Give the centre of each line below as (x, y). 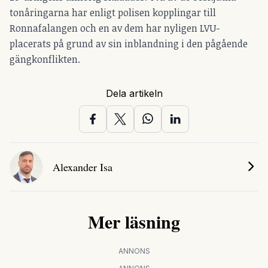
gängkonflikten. (45, 60)
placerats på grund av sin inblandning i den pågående (129, 44)
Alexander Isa (83, 167)
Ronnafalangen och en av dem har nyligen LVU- (115, 28)
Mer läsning (134, 222)
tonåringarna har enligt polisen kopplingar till (113, 13)
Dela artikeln (134, 94)
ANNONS (134, 251)
